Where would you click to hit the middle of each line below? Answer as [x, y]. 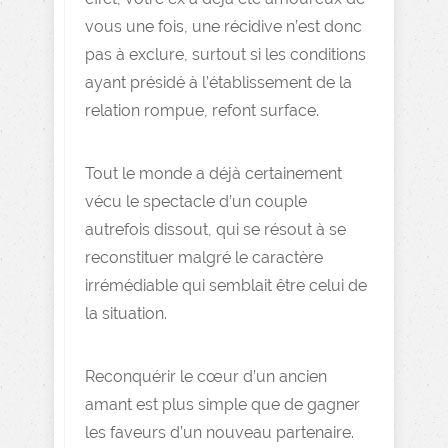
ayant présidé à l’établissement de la [218, 82]
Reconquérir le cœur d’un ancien [206, 376]
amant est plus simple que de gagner [222, 404]
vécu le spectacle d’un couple [196, 201]
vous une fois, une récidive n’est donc [223, 26]
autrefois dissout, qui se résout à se [215, 229]
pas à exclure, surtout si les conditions [225, 54]
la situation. [126, 313]
